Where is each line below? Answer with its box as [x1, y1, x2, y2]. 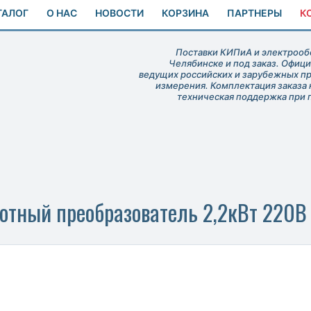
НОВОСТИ [95, 7, 144, 19]
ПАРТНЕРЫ [227, 7, 282, 19]
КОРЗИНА [162, 7, 209, 19]
